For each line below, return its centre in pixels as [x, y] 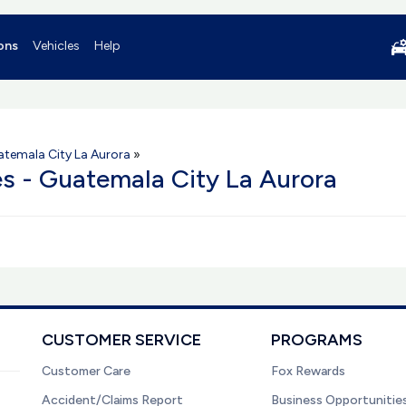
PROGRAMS [317, 340]
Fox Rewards [309, 371]
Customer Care [86, 371]
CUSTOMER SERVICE [121, 340]
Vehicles [56, 46]
